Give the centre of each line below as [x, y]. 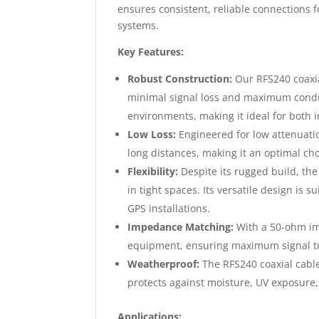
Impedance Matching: [181, 227]
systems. [138, 25]
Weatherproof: [164, 264]
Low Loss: [152, 134]
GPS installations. [169, 208]
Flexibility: [153, 171]
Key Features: [151, 52]
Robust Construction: [180, 79]
